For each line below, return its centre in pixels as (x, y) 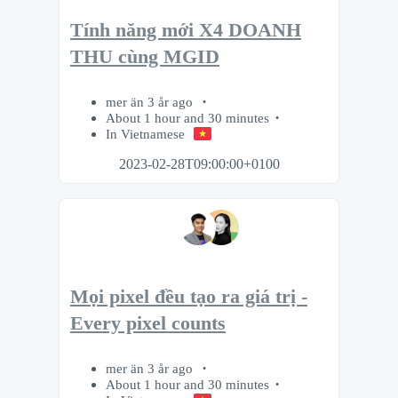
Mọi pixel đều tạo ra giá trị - (189, 296)
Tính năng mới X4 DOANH (186, 31)
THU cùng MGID (145, 57)
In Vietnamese (145, 134)
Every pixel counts (148, 323)
